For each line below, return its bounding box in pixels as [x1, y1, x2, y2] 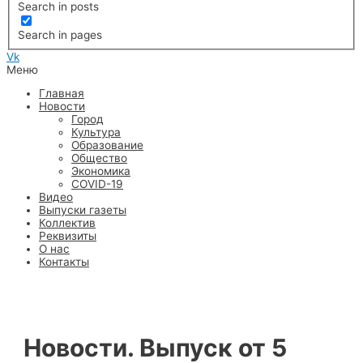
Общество [71, 152, 127, 165]
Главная [39, 87, 84, 100]
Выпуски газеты [39, 203, 126, 217]
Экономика [71, 164, 130, 178]
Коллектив [39, 216, 96, 230]
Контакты [39, 255, 89, 269]
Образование [71, 139, 143, 152]
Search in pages [18, 28, 103, 42]
